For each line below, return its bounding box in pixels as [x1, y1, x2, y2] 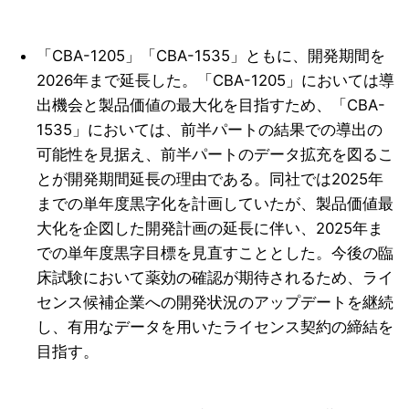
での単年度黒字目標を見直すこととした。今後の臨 [37, 243, 394, 262]
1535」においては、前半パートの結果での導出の [37, 120, 383, 139]
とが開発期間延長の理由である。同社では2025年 [37, 169, 384, 188]
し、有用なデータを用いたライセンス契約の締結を [37, 317, 394, 336]
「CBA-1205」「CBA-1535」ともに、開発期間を [37, 46, 386, 65]
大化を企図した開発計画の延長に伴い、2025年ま [37, 218, 384, 237]
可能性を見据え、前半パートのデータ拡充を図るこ [37, 144, 394, 163]
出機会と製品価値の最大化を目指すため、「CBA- [37, 95, 386, 114]
